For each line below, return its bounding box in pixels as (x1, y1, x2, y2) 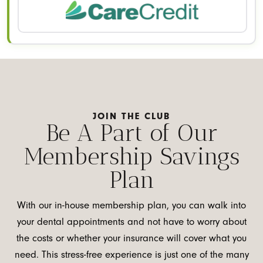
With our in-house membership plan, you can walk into (17, 199, 246, 211)
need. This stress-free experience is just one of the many (14, 248, 249, 260)
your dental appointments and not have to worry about (16, 215, 247, 227)
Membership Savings (23, 141, 240, 170)
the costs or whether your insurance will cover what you (16, 232, 247, 244)
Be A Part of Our (45, 118, 218, 147)
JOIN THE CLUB (93, 110, 170, 122)
